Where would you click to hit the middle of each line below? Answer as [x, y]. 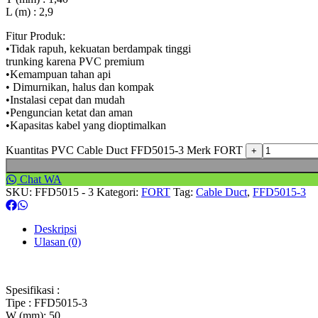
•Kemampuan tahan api [58, 74]
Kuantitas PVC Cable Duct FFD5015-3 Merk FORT [124, 150]
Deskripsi [55, 229]
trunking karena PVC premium [75, 61]
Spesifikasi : [33, 290]
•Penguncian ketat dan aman [69, 112]
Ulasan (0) [57, 241]
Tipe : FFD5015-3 [46, 302]
